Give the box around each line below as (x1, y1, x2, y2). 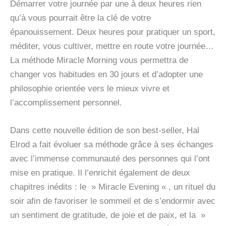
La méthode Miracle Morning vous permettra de (10, 55, 188, 65)
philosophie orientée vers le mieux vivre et (10, 83, 169, 93)
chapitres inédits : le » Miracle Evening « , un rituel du (10, 182, 215, 192)
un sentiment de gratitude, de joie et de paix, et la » (10, 210, 205, 220)
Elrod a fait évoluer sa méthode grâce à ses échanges (10, 140, 213, 149)
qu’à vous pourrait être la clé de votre (10, 13, 151, 23)
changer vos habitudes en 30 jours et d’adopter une (10, 69, 203, 79)
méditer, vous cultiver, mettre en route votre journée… (10, 41, 214, 51)
